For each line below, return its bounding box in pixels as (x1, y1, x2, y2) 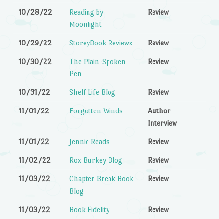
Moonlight (69, 20, 102, 28)
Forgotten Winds (69, 106, 123, 115)
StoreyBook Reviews (69, 38, 133, 47)
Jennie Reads (69, 137, 110, 146)
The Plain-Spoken (69, 57, 126, 66)
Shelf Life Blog (69, 88, 116, 96)
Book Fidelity (69, 205, 110, 214)
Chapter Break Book (69, 174, 134, 183)
